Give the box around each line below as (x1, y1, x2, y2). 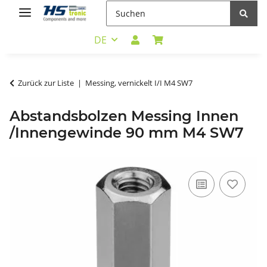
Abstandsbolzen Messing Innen (10, 107, 238, 125)
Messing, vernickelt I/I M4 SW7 (85, 77, 193, 88)
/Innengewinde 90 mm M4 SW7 (10, 123, 244, 141)
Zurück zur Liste (18, 77, 74, 88)
